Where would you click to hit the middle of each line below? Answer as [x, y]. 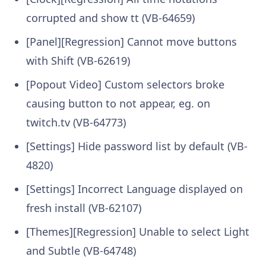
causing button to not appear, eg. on [118, 104]
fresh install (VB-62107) [84, 208]
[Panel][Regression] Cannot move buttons [132, 42]
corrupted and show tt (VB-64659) [110, 18]
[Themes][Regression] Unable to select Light [138, 232]
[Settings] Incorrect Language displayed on [134, 189]
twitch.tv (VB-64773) [76, 123]
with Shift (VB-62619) [78, 61]
